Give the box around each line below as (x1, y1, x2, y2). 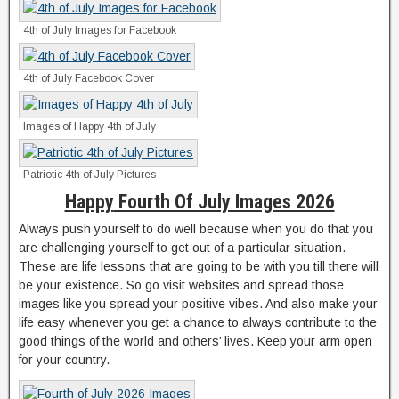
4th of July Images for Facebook (23, 23, 176, 37)
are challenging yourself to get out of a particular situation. (19, 240, 346, 255)
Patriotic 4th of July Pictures (23, 167, 156, 181)
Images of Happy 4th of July (23, 119, 156, 133)
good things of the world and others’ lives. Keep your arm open (19, 333, 372, 348)
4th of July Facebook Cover (23, 71, 154, 85)
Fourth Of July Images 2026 (118, 190, 335, 213)
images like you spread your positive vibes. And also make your (19, 296, 378, 311)
